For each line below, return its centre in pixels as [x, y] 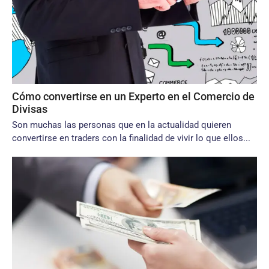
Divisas [30, 109]
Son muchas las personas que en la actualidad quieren [122, 125]
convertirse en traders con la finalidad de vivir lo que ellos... [131, 138]
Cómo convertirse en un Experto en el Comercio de [133, 96]
